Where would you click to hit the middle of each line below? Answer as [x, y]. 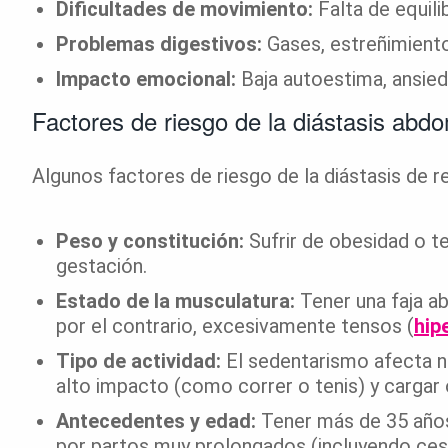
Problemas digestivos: [159, 43]
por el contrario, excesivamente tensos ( [235, 325]
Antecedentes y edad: [156, 420]
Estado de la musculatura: [175, 300]
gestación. [101, 265]
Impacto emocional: [146, 78]
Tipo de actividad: [138, 360]
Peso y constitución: [150, 240]
